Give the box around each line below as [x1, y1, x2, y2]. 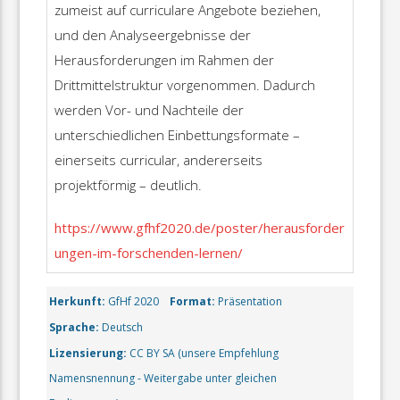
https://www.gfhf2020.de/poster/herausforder [54, 219, 345, 237]
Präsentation [215, 293, 283, 309]
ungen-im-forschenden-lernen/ [54, 244, 243, 262]
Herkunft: [49, 293, 106, 309]
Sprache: [49, 319, 100, 335]
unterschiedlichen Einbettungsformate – [54, 126, 300, 145]
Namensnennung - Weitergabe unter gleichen [49, 370, 278, 386]
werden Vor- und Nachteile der [54, 101, 244, 120]
